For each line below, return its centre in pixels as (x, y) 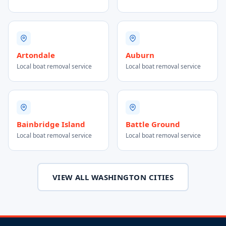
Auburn (140, 55)
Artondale (36, 55)
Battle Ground (153, 124)
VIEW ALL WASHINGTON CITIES (113, 177)
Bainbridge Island (51, 124)
